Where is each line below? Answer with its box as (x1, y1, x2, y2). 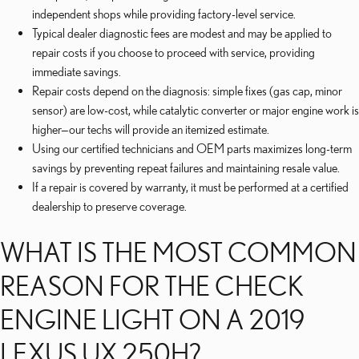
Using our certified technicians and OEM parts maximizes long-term (32, 141, 352, 155)
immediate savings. (32, 64, 121, 79)
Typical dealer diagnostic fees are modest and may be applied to (32, 26, 332, 40)
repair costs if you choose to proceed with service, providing (32, 45, 315, 59)
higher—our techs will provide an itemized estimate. (32, 122, 269, 136)
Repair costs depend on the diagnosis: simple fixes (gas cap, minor (32, 83, 342, 98)
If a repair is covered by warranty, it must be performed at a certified (32, 179, 349, 194)
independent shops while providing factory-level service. (32, 6, 296, 21)
